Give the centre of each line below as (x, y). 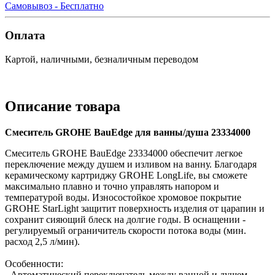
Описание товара (63, 107)
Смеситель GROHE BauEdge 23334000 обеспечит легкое (124, 153)
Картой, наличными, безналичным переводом (102, 60)
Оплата (25, 36)
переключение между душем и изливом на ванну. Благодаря (131, 164)
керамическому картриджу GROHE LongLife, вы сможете (126, 175)
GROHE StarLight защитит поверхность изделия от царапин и (135, 208)
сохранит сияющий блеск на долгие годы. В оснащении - (125, 219)
